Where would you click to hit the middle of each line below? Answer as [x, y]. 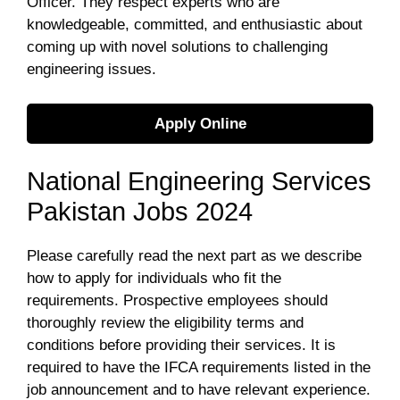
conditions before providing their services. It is [181, 345]
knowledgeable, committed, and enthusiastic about [195, 25]
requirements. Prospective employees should [177, 300]
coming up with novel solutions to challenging [177, 47]
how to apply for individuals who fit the [154, 278]
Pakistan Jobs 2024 [140, 212]
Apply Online [200, 123]
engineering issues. [92, 69]
